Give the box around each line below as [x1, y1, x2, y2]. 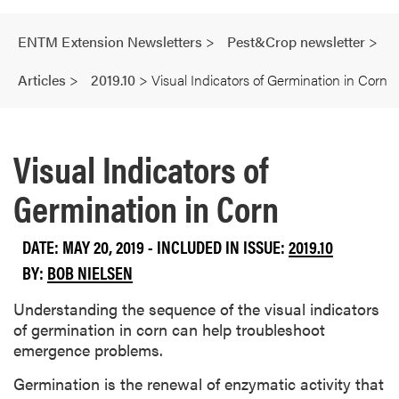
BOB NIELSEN [47, 258, 133, 285]
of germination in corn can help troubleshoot [13, 318, 325, 341]
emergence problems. [13, 338, 163, 362]
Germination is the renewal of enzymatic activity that [13, 372, 384, 395]
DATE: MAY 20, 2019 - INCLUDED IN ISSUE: [22, 232, 289, 259]
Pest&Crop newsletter [227, 31, 365, 52]
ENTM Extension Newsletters [18, 31, 202, 52]
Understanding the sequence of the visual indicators [13, 297, 379, 321]
